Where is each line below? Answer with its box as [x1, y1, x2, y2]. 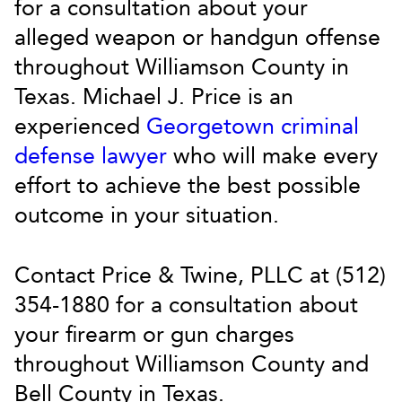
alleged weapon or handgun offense [14, 22, 380, 53]
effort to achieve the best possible [14, 170, 361, 201]
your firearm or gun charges [14, 319, 294, 350]
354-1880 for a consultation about [14, 290, 358, 320]
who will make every [167, 141, 378, 171]
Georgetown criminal [146, 111, 359, 142]
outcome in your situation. [14, 200, 279, 231]
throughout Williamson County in [14, 52, 349, 83]
